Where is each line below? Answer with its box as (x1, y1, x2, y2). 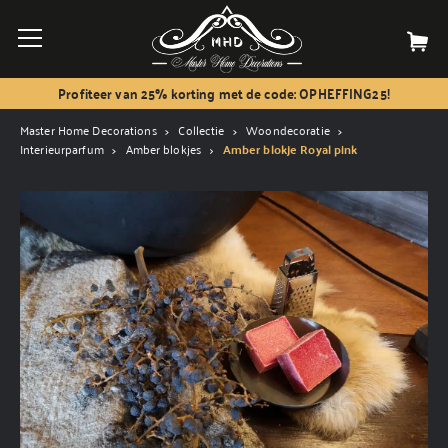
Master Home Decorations (20, 119, 157, 141)
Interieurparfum (20, 138, 104, 160)
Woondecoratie (246, 119, 330, 141)
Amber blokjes (125, 138, 202, 160)
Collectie (178, 119, 225, 141)
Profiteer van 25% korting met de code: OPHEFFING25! (58, 80, 390, 106)
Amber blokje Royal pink (222, 138, 358, 161)
